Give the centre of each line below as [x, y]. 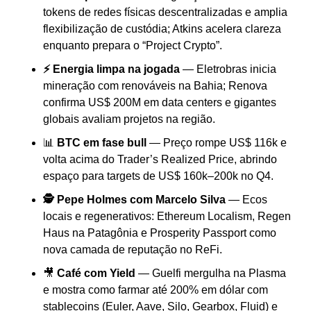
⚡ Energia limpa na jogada [111, 69]
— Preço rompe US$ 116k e [218, 143]
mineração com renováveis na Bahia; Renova [155, 86]
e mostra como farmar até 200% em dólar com [155, 290]
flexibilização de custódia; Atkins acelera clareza [162, 29]
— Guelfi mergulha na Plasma [212, 274]
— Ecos [248, 200]
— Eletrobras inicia [228, 69]
